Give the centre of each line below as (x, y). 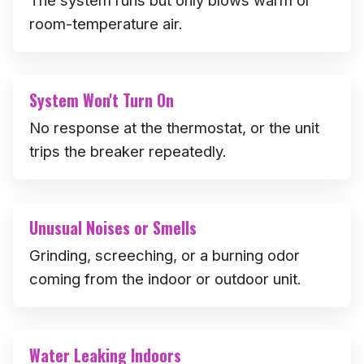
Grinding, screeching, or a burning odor (165, 255)
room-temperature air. (106, 23)
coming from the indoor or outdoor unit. (165, 278)
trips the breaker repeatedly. (128, 151)
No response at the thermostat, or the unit (174, 127)
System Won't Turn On (102, 100)
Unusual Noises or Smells (113, 227)
